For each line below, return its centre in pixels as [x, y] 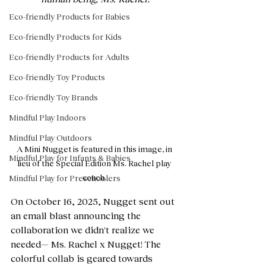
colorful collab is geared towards [83, 258]
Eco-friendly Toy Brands [53, 97]
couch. [95, 177]
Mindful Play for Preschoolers [65, 178]
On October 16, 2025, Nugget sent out [94, 201]
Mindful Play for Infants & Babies [70, 158]
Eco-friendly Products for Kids [65, 37]
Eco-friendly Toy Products [57, 77]
